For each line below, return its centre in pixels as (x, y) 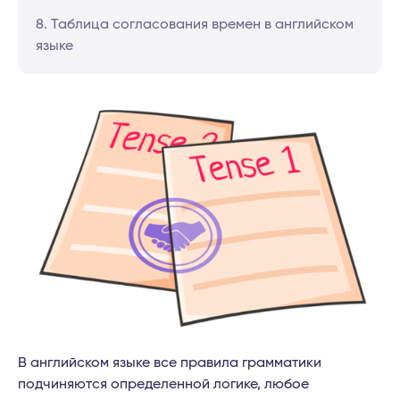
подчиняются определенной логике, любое (163, 384)
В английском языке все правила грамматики (170, 363)
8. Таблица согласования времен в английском (195, 24)
